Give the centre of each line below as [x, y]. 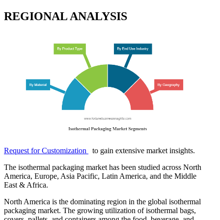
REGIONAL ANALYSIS [66, 16]
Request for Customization [46, 151]
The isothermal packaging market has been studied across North [103, 167]
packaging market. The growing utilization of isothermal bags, [100, 211]
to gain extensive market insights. [142, 151]
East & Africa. [26, 185]
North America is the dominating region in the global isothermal [102, 202]
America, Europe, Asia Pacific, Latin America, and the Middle [100, 176]
